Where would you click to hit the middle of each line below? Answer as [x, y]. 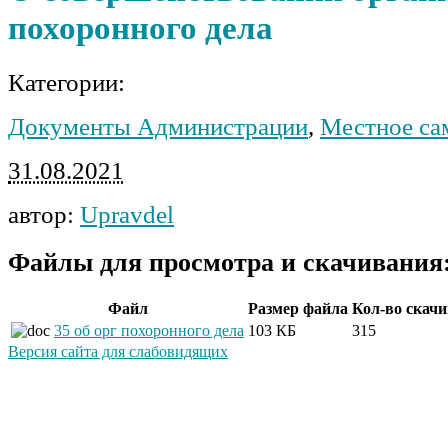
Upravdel [127, 214]
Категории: [66, 82]
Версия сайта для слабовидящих [118, 351]
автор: [44, 214]
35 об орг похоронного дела [149, 330]
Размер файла [298, 308]
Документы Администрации [158, 126]
